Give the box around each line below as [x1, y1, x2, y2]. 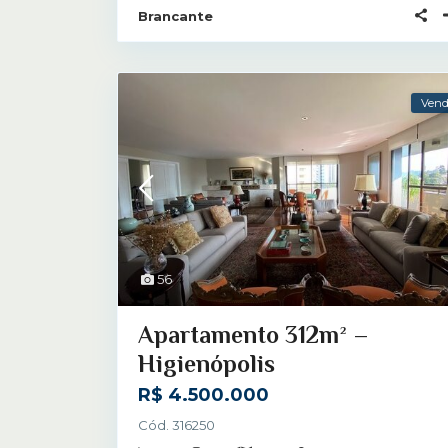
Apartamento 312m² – [138, 320, 369, 348]
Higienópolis [138, 349, 275, 377]
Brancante [138, 7, 213, 24]
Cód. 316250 [138, 416, 215, 433]
